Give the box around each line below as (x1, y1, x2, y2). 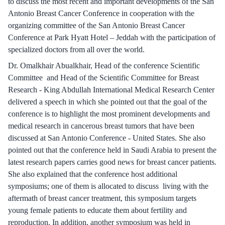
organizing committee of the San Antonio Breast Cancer (8, 21, 185, 30)
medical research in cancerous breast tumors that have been (8, 122, 194, 130)
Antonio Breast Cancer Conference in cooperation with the (8, 9, 194, 18)
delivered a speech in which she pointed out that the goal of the (8, 97, 207, 106)
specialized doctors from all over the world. (8, 45, 145, 54)
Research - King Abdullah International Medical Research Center (8, 85, 214, 94)
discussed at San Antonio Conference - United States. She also (8, 134, 205, 142)
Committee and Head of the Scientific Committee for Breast (8, 73, 199, 82)
